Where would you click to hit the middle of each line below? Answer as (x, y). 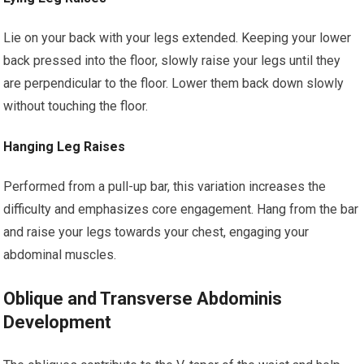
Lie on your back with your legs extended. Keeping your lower (178, 38)
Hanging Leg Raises (65, 147)
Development (58, 322)
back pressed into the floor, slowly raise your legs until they (172, 61)
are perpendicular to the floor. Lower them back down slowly (174, 83)
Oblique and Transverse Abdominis (143, 299)
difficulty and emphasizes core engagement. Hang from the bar (181, 209)
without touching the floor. (76, 106)
